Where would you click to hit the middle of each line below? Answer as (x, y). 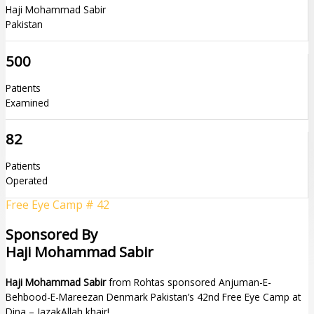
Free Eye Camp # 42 (57, 204)
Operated (27, 181)
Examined (27, 102)
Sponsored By (52, 234)
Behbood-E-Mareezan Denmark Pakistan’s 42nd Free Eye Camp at (153, 296)
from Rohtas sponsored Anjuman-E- (189, 282)
